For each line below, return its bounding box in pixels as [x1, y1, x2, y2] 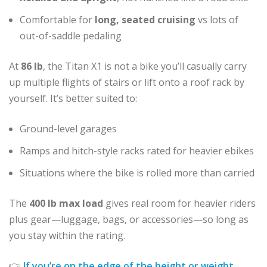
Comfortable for [20, 13, 95, 26]
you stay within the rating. [9, 228, 125, 242]
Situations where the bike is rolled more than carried [20, 166, 254, 179]
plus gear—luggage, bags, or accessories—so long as [9, 212, 249, 226]
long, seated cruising [95, 13, 195, 26]
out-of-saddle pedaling [20, 29, 122, 42]
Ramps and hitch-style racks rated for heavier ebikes [20, 144, 254, 157]
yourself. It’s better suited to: [9, 91, 137, 105]
